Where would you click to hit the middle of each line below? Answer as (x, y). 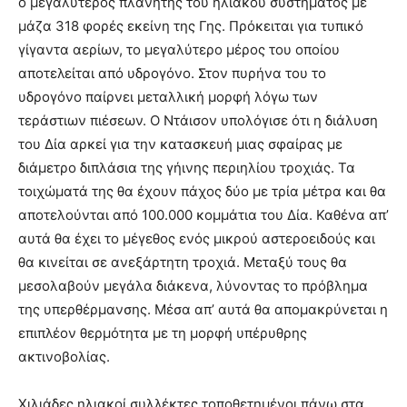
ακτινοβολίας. (64, 357)
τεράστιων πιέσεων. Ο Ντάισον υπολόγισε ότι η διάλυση (198, 121)
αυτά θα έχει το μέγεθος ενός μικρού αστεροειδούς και (197, 239)
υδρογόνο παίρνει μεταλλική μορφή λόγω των (168, 97)
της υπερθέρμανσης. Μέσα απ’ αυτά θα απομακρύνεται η (203, 310)
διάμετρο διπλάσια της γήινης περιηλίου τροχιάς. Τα (187, 168)
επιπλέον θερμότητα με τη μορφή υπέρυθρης (163, 333)
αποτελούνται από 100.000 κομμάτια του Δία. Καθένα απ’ (203, 215)
